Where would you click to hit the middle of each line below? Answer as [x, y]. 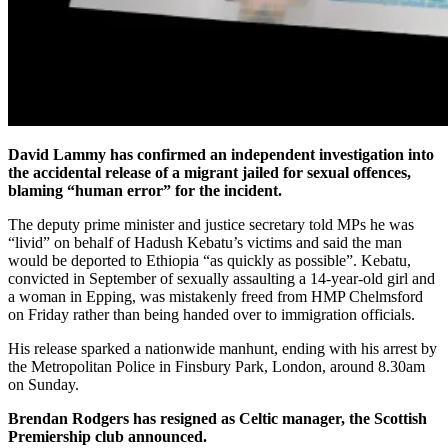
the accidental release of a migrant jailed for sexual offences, [209, 172]
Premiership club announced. [107, 436]
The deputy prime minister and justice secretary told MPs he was [211, 224]
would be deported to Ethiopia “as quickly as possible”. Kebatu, [209, 260]
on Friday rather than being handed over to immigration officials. [211, 314]
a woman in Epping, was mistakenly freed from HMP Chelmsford [215, 296]
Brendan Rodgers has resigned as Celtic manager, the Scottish [217, 418]
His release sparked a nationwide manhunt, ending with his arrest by [222, 348]
